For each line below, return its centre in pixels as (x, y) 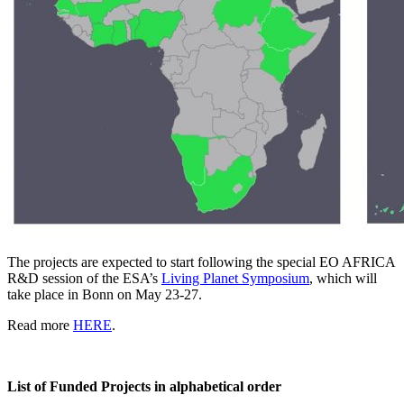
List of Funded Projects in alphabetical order (144, 386)
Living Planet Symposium (235, 278)
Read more (40, 325)
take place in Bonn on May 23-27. (105, 294)
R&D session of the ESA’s (84, 278)
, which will (343, 278)
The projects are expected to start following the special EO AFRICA (201, 262)
